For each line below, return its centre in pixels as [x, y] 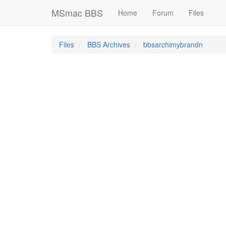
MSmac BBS [77, 13]
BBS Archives [110, 44]
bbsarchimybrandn [173, 44]
